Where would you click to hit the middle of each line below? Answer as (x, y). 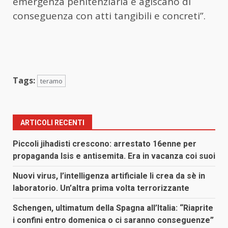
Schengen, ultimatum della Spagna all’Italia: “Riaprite (113, 208)
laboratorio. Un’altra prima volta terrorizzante (101, 188)
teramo (51, 81)
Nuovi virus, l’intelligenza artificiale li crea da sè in (109, 176)
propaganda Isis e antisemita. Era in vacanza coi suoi (114, 156)
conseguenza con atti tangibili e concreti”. (109, 16)
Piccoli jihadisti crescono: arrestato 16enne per (105, 144)
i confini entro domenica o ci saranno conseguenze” (113, 220)
